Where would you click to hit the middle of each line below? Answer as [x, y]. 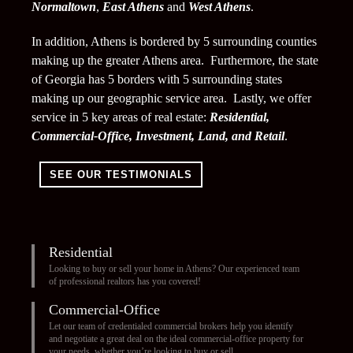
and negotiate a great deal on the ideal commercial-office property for [176, 338]
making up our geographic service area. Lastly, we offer [171, 98]
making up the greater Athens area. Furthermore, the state [175, 60]
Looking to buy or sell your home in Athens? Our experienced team [174, 269]
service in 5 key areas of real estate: [121, 117]
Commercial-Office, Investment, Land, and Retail [158, 136]
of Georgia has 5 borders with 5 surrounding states [157, 79]
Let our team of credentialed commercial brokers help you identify [171, 326]
